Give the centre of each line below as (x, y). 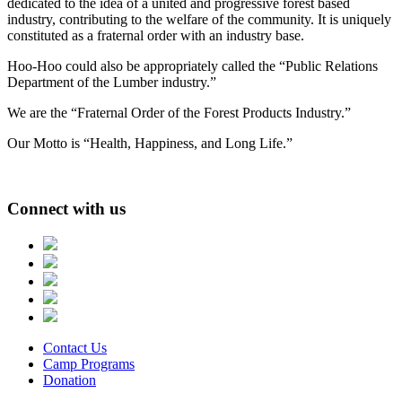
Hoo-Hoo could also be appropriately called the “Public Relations (192, 66)
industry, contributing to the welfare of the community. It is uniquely (199, 20)
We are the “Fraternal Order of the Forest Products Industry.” (179, 113)
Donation (70, 380)
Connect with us (66, 208)
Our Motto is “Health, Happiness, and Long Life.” (150, 144)
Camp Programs (89, 363)
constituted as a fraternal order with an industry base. (156, 36)
